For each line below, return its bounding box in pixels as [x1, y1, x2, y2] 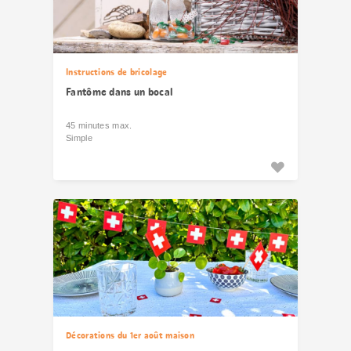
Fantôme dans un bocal [66, 85, 174, 99]
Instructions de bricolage [66, 66, 168, 78]
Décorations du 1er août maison [66, 329, 194, 342]
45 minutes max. [66, 121, 132, 130]
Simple [66, 133, 92, 143]
